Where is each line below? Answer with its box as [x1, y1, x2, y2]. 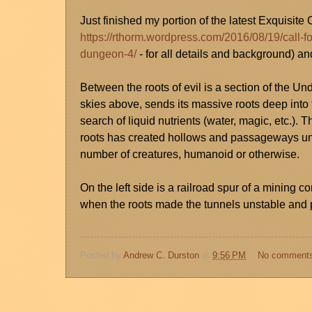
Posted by [80, 249, 123, 260]
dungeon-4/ [80, 48, 136, 61]
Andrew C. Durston [123, 249, 199, 260]
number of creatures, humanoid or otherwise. [80, 148, 299, 161]
